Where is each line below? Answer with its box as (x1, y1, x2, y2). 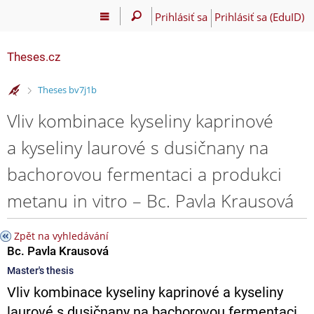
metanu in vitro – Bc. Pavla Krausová (7, 188, 294, 212)
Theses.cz (7, 50, 60, 64)
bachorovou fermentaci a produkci (7, 161, 282, 186)
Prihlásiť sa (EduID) (214, 9, 304, 24)
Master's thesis (7, 264, 74, 276)
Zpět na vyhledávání (14, 228, 109, 243)
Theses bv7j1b (37, 83, 97, 97)
